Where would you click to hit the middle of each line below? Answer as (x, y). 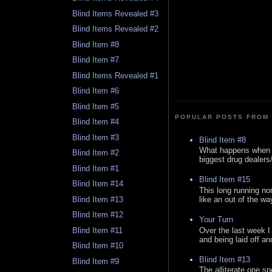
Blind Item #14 (98, 184)
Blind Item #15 (225, 180)
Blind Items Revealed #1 (116, 75)
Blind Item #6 (96, 91)
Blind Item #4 (96, 122)
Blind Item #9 (96, 261)
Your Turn (216, 220)
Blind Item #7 (96, 60)
